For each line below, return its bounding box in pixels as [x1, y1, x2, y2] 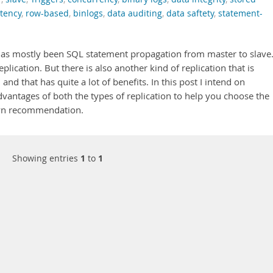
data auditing [107, 8, 162, 19]
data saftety [166, 8, 214, 19]
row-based [26, 8, 69, 19]
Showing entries [12, 152, 80, 164]
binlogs [73, 8, 103, 19]
